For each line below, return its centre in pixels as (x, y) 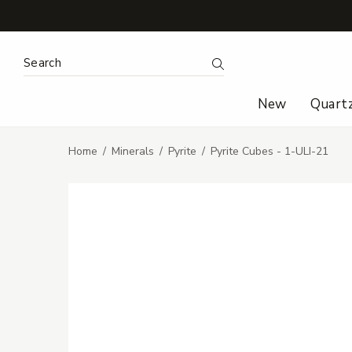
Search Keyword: (69, 60)
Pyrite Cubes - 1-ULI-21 (269, 152)
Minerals (133, 152)
